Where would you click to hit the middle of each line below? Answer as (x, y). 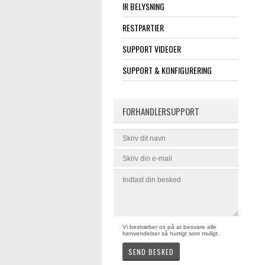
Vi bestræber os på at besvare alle (169, 228)
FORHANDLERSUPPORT (161, 113)
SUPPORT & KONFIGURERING (167, 72)
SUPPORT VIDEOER (152, 50)
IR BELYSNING (143, 8)
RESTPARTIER (143, 29)
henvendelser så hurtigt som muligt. (171, 235)
